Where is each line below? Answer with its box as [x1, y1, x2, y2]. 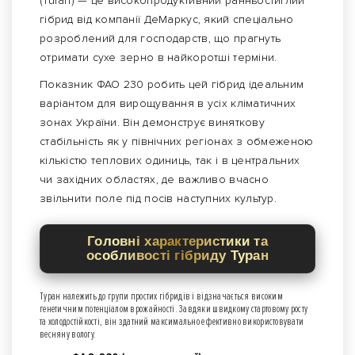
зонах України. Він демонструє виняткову [40, 116, 265, 130]
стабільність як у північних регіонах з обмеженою [40, 135, 314, 149]
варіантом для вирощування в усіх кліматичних [40, 97, 296, 111]
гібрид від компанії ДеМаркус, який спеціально [40, 13, 294, 27]
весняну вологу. [40, 328, 97, 342]
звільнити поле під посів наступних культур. [40, 192, 277, 206]
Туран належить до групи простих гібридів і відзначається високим [40, 290, 283, 303]
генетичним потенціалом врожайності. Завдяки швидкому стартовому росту [40, 303, 308, 316]
